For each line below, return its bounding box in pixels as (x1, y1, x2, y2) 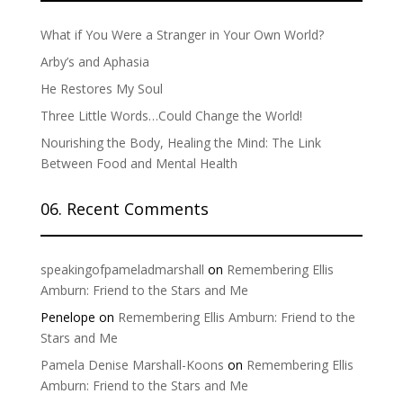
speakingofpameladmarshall (40, 260, 204, 278)
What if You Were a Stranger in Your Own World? (40, 25, 324, 43)
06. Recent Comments (40, 197, 209, 219)
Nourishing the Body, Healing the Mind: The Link (40, 133, 321, 151)
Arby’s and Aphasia (40, 52, 149, 70)
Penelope (40, 308, 95, 326)
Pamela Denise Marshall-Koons (40, 355, 224, 373)
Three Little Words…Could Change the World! (40, 106, 302, 124)
